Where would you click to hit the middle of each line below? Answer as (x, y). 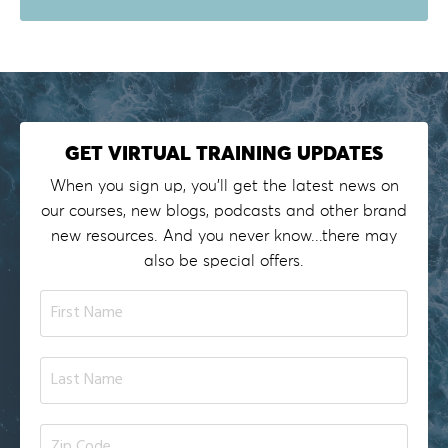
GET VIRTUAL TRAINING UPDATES (224, 153)
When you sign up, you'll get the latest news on (224, 185)
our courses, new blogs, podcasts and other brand (224, 210)
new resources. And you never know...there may (224, 235)
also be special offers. (224, 260)
